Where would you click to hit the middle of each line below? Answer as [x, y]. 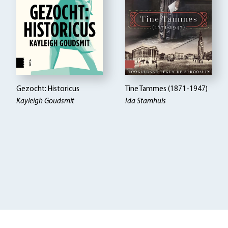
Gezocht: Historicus [48, 90]
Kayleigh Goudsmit [46, 102]
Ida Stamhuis [146, 102]
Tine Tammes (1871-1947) [167, 90]
